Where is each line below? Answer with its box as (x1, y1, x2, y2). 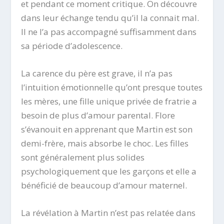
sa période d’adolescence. (21, 40, 123, 51)
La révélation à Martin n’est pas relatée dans (21, 207, 196, 219)
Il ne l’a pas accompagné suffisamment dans (21, 26, 197, 37)
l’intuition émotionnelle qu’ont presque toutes (21, 81, 203, 93)
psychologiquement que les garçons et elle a (21, 165, 197, 177)
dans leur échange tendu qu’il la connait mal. (21, 12, 199, 23)
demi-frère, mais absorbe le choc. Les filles (21, 137, 189, 149)
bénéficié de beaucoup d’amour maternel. (21, 179, 187, 191)
